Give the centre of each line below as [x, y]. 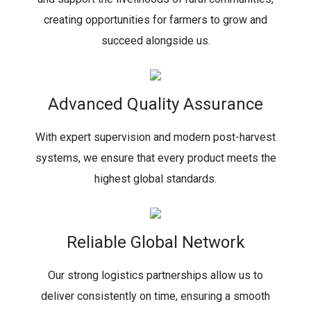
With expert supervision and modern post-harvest [155, 137]
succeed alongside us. [155, 41]
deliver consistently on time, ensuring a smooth [155, 296]
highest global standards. [155, 179]
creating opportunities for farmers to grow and [155, 20]
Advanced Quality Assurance [155, 104]
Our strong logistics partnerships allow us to [155, 275]
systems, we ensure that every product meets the [155, 158]
